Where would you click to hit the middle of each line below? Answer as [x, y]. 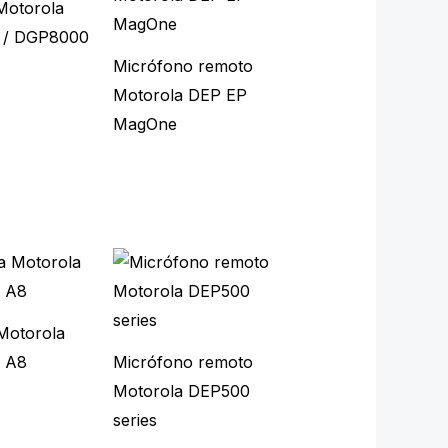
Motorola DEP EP [179, 95]
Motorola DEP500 [181, 391]
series [134, 420]
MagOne [144, 124]
